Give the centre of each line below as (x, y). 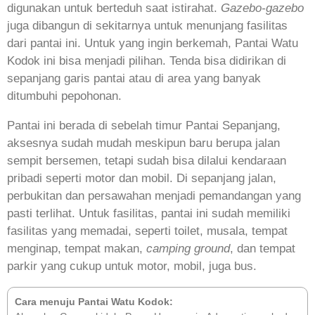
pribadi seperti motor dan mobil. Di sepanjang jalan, (142, 178)
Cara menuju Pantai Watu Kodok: (94, 301)
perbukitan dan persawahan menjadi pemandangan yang (154, 195)
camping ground (188, 248)
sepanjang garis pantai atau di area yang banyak (134, 78)
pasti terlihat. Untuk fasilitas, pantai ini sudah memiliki (149, 213)
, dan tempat (263, 248)
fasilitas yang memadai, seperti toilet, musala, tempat (147, 231)
